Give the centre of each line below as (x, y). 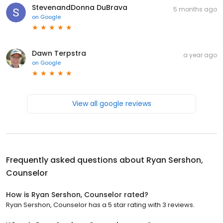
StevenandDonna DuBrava (80, 8)
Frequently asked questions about (76, 160)
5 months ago (195, 9)
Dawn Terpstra (59, 54)
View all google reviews (111, 104)
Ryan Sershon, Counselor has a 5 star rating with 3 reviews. (100, 205)
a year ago (200, 55)
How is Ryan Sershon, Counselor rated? (77, 195)
